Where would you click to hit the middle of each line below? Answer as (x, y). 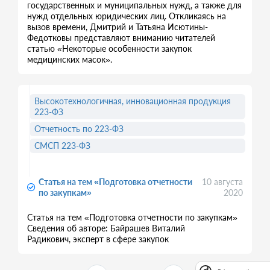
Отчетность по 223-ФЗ (79, 129)
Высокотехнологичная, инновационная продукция (133, 101)
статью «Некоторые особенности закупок (109, 49)
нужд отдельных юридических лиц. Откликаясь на (127, 16)
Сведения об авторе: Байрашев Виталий (106, 228)
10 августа (223, 182)
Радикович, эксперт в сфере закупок (98, 239)
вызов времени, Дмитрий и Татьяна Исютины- (118, 27)
